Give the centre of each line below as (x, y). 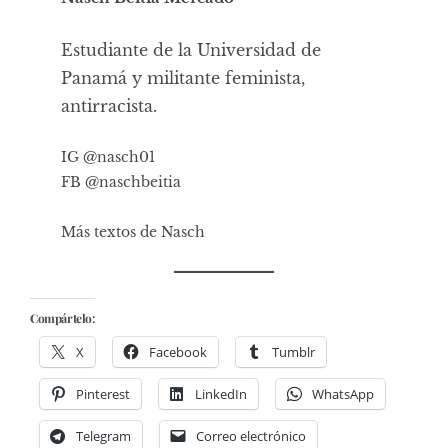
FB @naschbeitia (123, 181)
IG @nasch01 (108, 156)
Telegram (103, 435)
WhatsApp (343, 393)
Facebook (178, 351)
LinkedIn (221, 393)
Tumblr (293, 351)
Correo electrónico (251, 435)
